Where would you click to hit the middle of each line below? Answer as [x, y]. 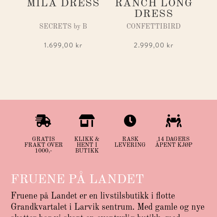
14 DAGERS [174, 139]
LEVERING [130, 145]
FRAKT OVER [43, 145]
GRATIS [44, 139]
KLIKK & [87, 139]
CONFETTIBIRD [154, 26]
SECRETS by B [63, 26]
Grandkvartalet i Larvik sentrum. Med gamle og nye [108, 207]
